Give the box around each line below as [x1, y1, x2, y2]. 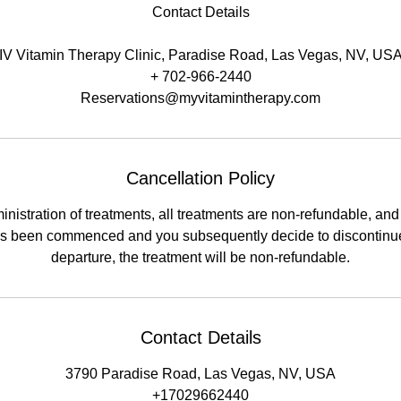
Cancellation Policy [126, 167, 275, 188]
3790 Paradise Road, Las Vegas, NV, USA [65, 365, 336, 381]
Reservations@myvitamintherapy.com [81, 90, 320, 106]
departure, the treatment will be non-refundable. [51, 249, 350, 265]
